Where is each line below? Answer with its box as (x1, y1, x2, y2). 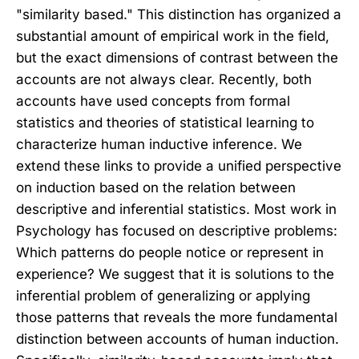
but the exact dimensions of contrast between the (16, 49, 338, 66)
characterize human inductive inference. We (16, 135, 302, 152)
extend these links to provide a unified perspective (16, 157, 341, 174)
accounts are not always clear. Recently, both (16, 71, 312, 87)
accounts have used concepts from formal (16, 92, 290, 109)
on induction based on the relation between (16, 179, 296, 196)
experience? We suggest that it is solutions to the (16, 265, 334, 282)
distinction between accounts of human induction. (16, 330, 339, 347)
